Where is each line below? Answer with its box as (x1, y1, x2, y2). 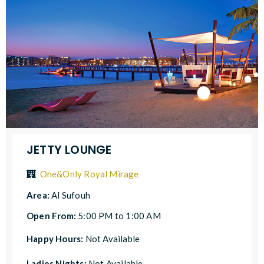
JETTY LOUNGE (27, 141, 112, 158)
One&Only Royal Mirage (39, 168, 139, 179)
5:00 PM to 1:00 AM (78, 210, 161, 221)
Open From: (27, 210, 78, 221)
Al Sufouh (51, 189, 91, 200)
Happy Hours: (27, 233, 85, 244)
